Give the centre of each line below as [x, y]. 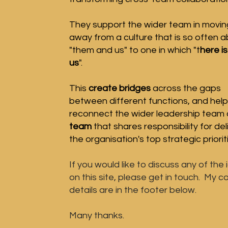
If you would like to [109, 165]
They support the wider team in [136, 25]
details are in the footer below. [133, 190]
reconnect [91, 114]
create [104, 88]
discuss [164, 165]
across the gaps [186, 88]
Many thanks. [97, 216]
